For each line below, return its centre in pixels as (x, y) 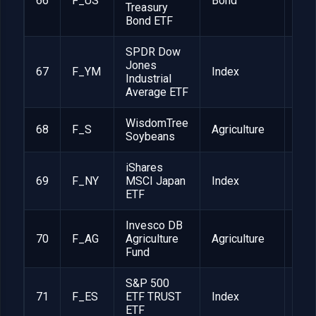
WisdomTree (157, 123)
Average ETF (157, 92)
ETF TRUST (153, 297)
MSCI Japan (156, 181)
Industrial (148, 79)
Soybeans (150, 137)
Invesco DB (154, 226)
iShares (144, 168)
